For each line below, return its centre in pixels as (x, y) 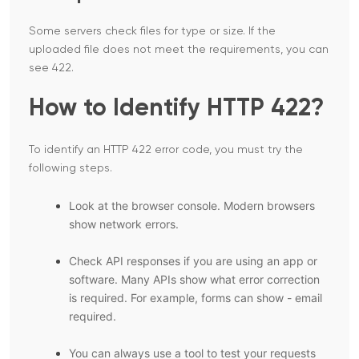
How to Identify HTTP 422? (176, 109)
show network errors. (124, 224)
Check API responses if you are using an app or (193, 261)
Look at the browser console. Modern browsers (192, 206)
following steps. (71, 169)
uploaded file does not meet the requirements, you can (179, 50)
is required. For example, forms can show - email (196, 298)
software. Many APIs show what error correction (194, 280)
